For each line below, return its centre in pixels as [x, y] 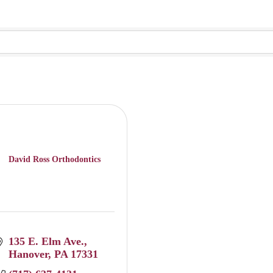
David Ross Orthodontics [55, 159]
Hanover [28, 254]
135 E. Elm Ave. [46, 242]
